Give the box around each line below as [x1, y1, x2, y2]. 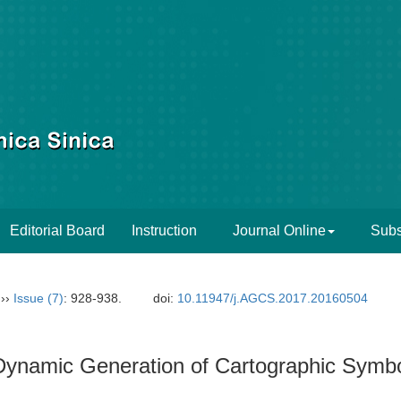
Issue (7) [13, 291, 64, 305]
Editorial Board [10, 223, 105, 238]
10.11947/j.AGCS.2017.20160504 [177, 291, 369, 305]
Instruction [132, 223, 197, 238]
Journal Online [233, 223, 326, 238]
